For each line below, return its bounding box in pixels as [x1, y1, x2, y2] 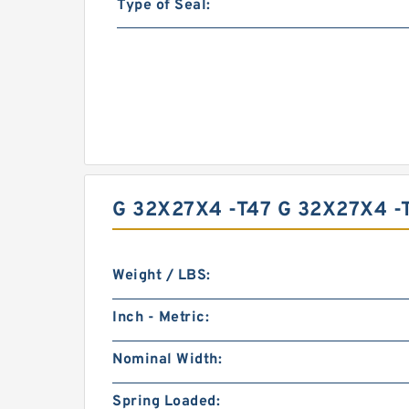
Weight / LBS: [112, 267, 211, 285]
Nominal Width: [112, 351, 222, 369]
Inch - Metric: [112, 309, 209, 327]
